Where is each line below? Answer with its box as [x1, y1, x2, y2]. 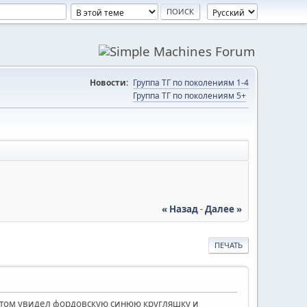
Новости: [90, 77, 128, 88]
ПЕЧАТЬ [214, 239, 243, 250]
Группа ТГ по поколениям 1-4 [133, 77, 249, 88]
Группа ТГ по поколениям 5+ [133, 90, 246, 101]
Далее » [205, 202, 242, 215]
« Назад [162, 202, 198, 215]
